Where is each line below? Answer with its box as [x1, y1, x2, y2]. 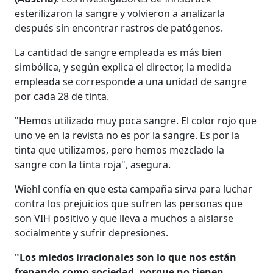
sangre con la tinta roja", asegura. [15, 157, 171, 171]
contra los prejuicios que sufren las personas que [15, 196, 243, 210]
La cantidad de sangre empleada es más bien [15, 45, 222, 59]
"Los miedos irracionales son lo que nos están [15, 250, 237, 264]
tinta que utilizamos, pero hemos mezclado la [15, 143, 225, 157]
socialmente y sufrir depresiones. [15, 225, 169, 239]
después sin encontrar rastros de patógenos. [15, 21, 224, 35]
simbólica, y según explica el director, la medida [15, 60, 232, 74]
